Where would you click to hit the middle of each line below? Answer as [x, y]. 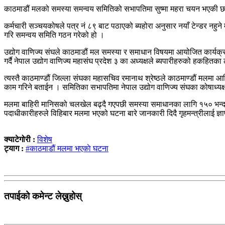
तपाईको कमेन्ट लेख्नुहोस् [43, 196]
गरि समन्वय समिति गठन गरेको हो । [54, 35]
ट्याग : [14, 148]
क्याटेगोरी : [21, 139]
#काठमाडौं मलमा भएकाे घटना [67, 148]
